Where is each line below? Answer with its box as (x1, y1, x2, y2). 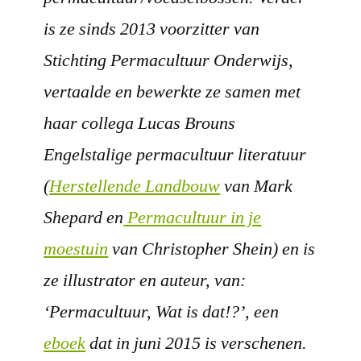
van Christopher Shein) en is (108, 237, 316, 260)
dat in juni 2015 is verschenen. (85, 331, 308, 355)
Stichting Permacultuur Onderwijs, (44, 48, 294, 72)
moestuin (44, 237, 109, 260)
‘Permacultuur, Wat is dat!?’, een (44, 300, 280, 323)
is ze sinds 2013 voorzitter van (44, 17, 260, 40)
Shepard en (44, 205, 124, 229)
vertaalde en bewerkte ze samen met (44, 80, 301, 103)
